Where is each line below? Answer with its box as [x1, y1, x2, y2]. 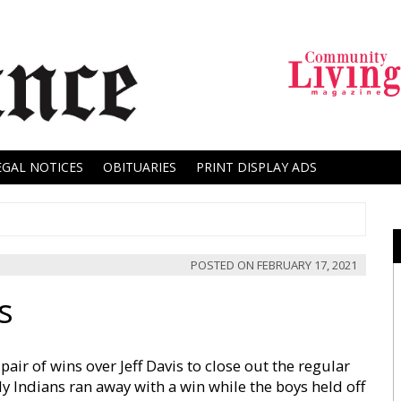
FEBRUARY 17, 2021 [257, 257, 357, 273]
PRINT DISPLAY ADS [196, 158, 317, 175]
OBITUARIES [103, 158, 176, 175]
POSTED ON [191, 257, 257, 273]
